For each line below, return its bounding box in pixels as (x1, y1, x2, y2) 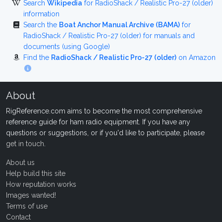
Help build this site (6, 169, 65, 177)
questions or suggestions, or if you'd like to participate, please (6, 129, 205, 137)
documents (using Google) (23, 43, 110, 51)
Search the (23, 21, 59, 29)
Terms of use (6, 202, 48, 210)
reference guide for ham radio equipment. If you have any (6, 118, 190, 126)
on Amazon (176, 54, 216, 61)
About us (6, 159, 35, 166)
